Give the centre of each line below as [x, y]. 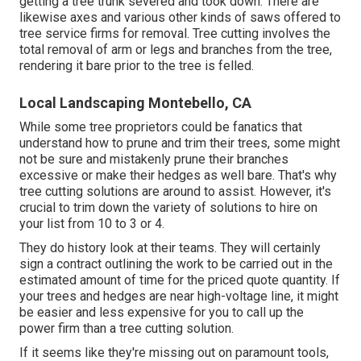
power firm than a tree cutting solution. [127, 329]
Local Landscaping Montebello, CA [135, 103]
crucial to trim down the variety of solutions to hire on [168, 208]
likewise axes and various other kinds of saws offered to [180, 18]
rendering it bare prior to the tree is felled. [137, 66]
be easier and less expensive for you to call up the [162, 313]
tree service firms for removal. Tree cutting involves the [175, 34]
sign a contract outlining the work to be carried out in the [176, 264]
